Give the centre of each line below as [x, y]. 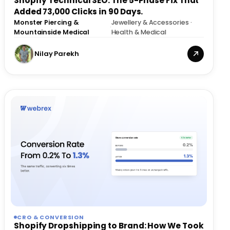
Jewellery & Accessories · [151, 22]
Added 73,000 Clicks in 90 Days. [79, 11]
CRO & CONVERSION [51, 217]
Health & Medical [139, 32]
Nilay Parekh [57, 53]
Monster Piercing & [46, 22]
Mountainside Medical [52, 32]
